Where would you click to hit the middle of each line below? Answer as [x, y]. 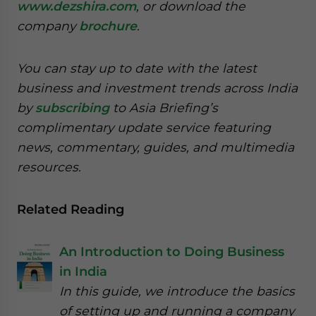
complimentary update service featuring [144, 127]
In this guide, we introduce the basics [177, 291]
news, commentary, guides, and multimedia [156, 147]
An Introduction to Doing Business [172, 251]
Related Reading [71, 209]
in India [83, 271]
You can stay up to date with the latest [137, 68]
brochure [108, 25]
